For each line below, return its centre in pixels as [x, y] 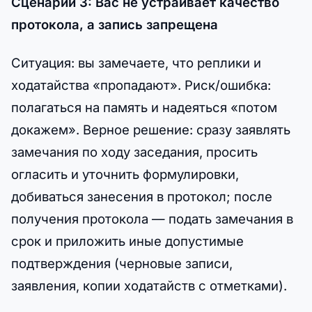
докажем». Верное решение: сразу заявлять [151, 130]
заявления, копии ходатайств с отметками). [149, 286]
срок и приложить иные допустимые [127, 241]
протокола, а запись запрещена [115, 25]
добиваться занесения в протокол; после [142, 197]
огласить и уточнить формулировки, [125, 174]
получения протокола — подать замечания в [152, 219]
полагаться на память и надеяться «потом [144, 108]
